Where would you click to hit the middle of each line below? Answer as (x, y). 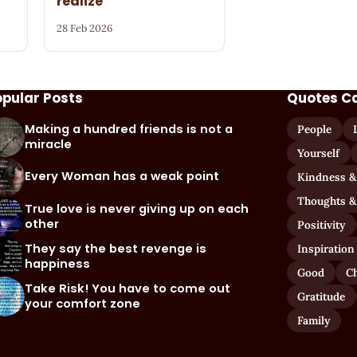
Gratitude (322, 296)
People (315, 129)
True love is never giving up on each (137, 208)
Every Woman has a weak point (122, 177)
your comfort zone (83, 303)
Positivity (322, 224)
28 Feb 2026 (84, 28)
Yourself (319, 153)
